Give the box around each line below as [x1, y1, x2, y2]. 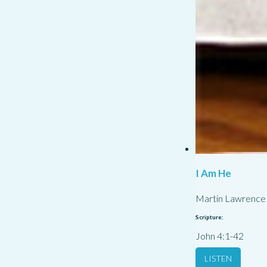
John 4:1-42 [195, 230, 244, 242]
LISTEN [204, 253, 232, 264]
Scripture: [195, 213, 223, 221]
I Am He [195, 166, 231, 179]
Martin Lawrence [195, 193, 266, 204]
